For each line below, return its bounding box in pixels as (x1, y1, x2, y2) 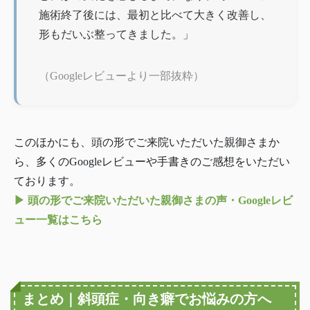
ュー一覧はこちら (14, 214, 102, 226)
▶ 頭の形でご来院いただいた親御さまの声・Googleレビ (14, 194, 293, 207)
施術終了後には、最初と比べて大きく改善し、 (39, 9, 271, 21)
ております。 (14, 175, 80, 188)
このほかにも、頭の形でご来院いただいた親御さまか (14, 136, 280, 149)
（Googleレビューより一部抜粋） (39, 70, 204, 82)
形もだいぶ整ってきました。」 (39, 28, 194, 41)
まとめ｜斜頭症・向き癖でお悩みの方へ (22, 291, 271, 307)
